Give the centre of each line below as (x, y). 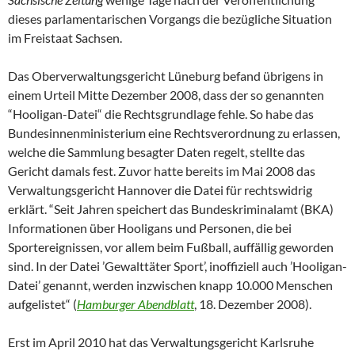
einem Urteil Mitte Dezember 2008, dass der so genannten (166, 95)
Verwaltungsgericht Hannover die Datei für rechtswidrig (160, 190)
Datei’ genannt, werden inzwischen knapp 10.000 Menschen (170, 285)
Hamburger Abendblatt (136, 304)
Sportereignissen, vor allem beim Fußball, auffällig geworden (171, 247)
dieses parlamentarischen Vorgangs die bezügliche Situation (170, 19)
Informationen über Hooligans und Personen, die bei (150, 228)
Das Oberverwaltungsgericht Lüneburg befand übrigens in (166, 76)
